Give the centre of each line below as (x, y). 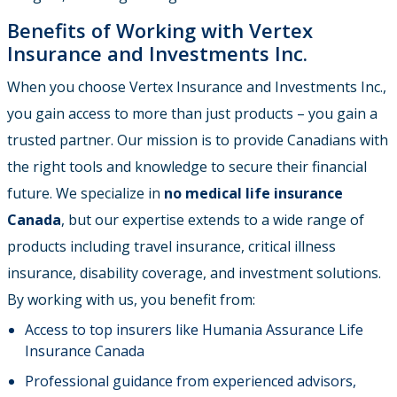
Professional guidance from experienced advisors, (191, 381)
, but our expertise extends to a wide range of (213, 219)
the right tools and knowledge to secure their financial (187, 166)
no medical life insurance (253, 193)
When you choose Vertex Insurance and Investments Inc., (197, 86)
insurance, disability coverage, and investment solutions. (194, 272)
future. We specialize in (86, 193)
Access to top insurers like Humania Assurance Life (194, 329)
